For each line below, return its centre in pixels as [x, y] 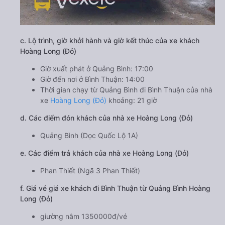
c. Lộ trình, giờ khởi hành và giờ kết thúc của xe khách [110, 40]
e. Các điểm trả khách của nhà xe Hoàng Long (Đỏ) [104, 153]
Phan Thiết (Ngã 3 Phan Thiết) [90, 171]
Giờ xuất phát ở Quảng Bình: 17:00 [97, 69]
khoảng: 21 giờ [132, 100]
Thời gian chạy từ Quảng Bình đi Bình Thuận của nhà [126, 90]
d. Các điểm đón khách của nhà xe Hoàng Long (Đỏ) [106, 118]
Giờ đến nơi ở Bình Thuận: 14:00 [92, 79]
